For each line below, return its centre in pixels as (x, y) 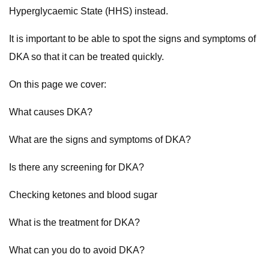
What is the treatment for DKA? (75, 222)
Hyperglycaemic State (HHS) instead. (91, 11)
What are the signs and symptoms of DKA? (101, 140)
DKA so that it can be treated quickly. (88, 57)
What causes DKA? (52, 112)
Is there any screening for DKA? (77, 167)
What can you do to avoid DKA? (78, 250)
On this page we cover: (58, 84)
